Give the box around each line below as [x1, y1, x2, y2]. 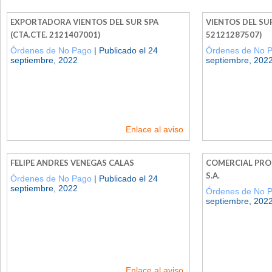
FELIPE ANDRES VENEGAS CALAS [10, 157, 134, 168]
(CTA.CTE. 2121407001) [10, 29, 100, 39]
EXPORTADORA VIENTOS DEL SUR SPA [10, 16, 158, 27]
